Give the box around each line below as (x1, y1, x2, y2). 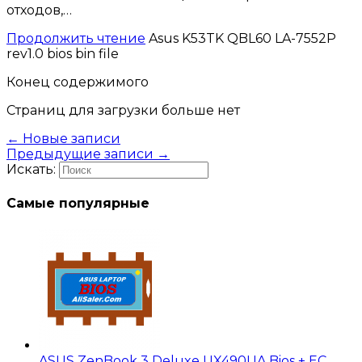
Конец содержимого (6, 74, 149, 90)
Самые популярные (6, 196, 149, 212)
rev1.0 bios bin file (6, 46, 119, 62)
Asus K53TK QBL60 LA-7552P (149, 31, 336, 47)
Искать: (6, 162, 56, 178)
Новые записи (19, 131, 120, 147)
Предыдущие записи (6, 146, 157, 162)
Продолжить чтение (6, 31, 145, 47)
